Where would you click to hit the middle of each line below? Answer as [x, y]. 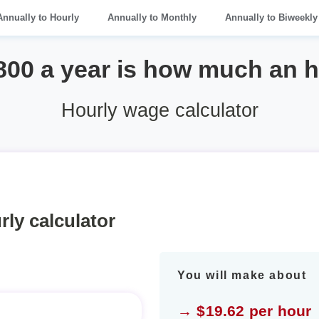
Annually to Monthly [152, 17]
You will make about [242, 275]
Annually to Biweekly [271, 17]
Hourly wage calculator [159, 110]
